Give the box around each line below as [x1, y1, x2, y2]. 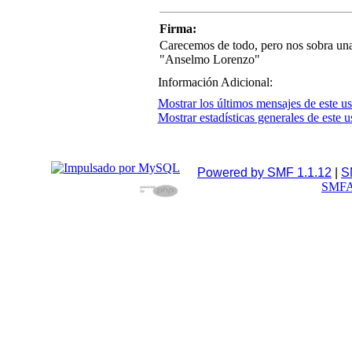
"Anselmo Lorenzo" [159, 53, 260, 67]
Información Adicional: [157, 75, 273, 90]
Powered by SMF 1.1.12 [197, 166, 332, 180]
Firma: [159, 22, 196, 36]
